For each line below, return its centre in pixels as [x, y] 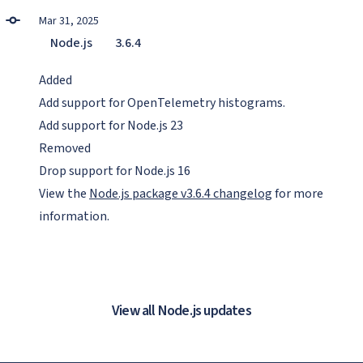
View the [64, 194]
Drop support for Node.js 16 [115, 171]
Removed [65, 148]
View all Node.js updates [181, 311]
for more [298, 194]
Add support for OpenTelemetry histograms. [162, 103]
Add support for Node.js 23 [111, 126]
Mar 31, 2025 [69, 21]
